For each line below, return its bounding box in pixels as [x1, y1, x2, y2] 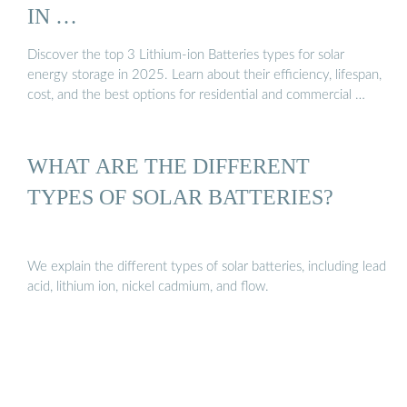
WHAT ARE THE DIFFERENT [27, 153, 310, 178]
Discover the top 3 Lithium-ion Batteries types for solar [27, 48, 344, 63]
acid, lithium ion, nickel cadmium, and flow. [27, 280, 269, 294]
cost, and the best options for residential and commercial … [27, 88, 365, 103]
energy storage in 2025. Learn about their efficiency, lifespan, [27, 68, 382, 83]
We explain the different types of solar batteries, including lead [27, 260, 386, 274]
